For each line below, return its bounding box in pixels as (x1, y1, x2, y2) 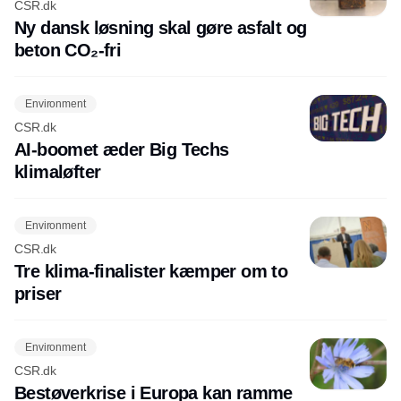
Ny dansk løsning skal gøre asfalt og (14, 18, 307, 38)
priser (14, 284, 62, 304)
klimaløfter (14, 162, 101, 183)
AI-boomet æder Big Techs (14, 140, 229, 160)
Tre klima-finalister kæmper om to (14, 261, 288, 282)
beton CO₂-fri (14, 40, 122, 61)
